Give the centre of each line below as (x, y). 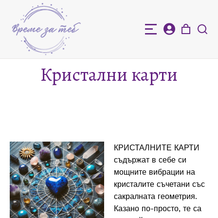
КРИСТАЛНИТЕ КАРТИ (157, 147)
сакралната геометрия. (155, 196)
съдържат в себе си (150, 160)
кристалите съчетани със (159, 184)
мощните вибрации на (154, 172)
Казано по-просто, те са (158, 208)
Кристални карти (109, 74)
